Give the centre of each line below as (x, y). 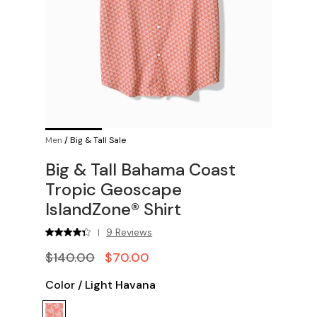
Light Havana (120, 285)
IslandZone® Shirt (113, 209)
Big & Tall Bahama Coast (140, 169)
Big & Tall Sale (98, 140)
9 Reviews (129, 232)
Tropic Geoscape (114, 189)
